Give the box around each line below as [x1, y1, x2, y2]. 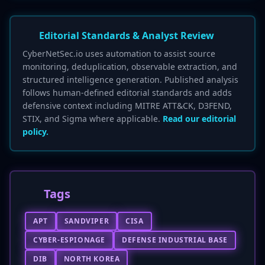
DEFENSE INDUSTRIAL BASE [122, 235, 228, 245]
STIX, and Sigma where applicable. [22, 113, 163, 124]
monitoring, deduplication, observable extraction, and [22, 61, 237, 72]
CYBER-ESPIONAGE [33, 235, 105, 245]
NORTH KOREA [63, 254, 120, 264]
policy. [22, 126, 49, 137]
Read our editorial [163, 113, 236, 124]
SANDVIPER [64, 216, 109, 226]
